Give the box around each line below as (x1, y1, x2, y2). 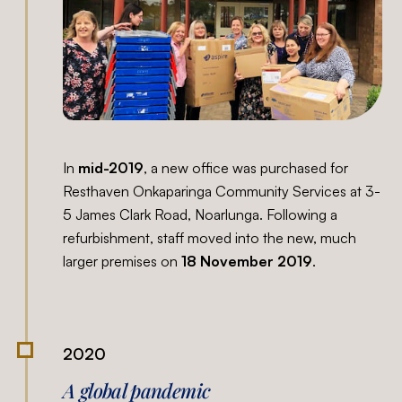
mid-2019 (78, 159, 144, 178)
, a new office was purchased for (144, 159, 349, 178)
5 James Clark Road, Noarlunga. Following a (63, 205, 338, 224)
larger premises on (63, 252, 182, 271)
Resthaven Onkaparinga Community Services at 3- (63, 182, 381, 201)
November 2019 (200, 252, 313, 271)
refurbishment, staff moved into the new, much (63, 229, 357, 248)
